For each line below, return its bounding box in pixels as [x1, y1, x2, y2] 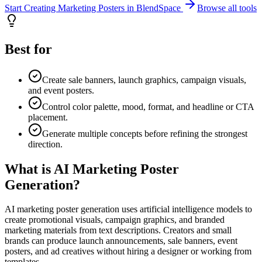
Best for [5, 41, 52, 57]
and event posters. [28, 85, 94, 95]
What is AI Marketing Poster [5, 161, 179, 177]
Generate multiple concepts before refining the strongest [42, 128, 247, 139]
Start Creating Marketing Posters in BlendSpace [5, 2, 181, 13]
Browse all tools [197, 2, 257, 13]
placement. [28, 112, 68, 122]
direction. [28, 139, 63, 149]
